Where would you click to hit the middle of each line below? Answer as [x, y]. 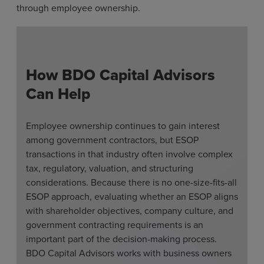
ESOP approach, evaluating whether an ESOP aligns [132, 197]
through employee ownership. [78, 8]
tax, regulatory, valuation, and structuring [110, 168]
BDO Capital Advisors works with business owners [129, 253]
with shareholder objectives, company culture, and [130, 211]
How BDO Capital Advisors [121, 75]
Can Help [58, 94]
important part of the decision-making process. [121, 239]
